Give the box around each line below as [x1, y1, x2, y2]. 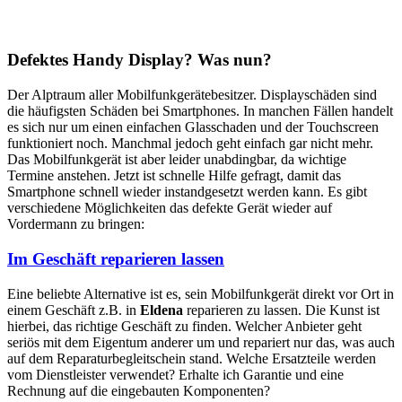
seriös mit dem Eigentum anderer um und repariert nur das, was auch [7, 334, 395, 350]
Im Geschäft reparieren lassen [7, 249, 224, 268]
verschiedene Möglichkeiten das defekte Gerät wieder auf [7, 200, 332, 216]
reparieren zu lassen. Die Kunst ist [183, 301, 380, 318]
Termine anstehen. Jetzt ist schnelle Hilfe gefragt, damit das [7, 168, 341, 184]
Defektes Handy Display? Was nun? [7, 50, 272, 70]
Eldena [140, 301, 183, 318]
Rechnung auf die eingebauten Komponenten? [7, 382, 270, 398]
